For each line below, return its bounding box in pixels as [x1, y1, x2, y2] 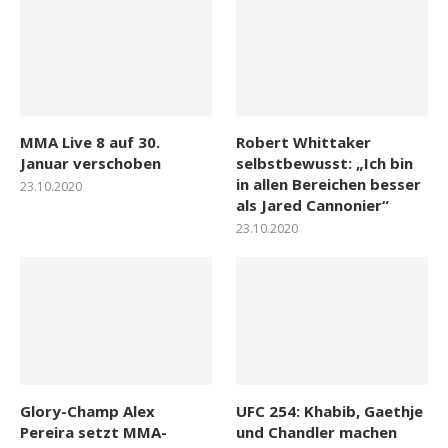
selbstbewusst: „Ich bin [236, 153, 414, 174]
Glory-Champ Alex [20, 401, 155, 422]
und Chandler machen [236, 422, 398, 443]
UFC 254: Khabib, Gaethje [236, 401, 424, 422]
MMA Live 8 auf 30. [20, 132, 160, 153]
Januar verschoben [20, 153, 161, 174]
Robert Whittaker [236, 132, 372, 153]
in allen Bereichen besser [236, 174, 422, 195]
